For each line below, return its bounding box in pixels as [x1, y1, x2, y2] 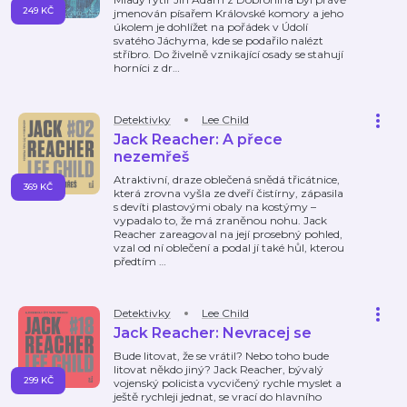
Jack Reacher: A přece [114, 131, 283, 148]
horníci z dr [114, 61, 173, 74]
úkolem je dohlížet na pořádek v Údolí [114, 20, 308, 34]
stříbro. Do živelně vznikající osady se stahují [114, 47, 343, 61]
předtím [114, 254, 159, 268]
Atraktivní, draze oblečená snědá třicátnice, [114, 173, 340, 186]
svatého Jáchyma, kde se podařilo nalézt [114, 34, 323, 47]
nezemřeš [114, 148, 189, 165]
